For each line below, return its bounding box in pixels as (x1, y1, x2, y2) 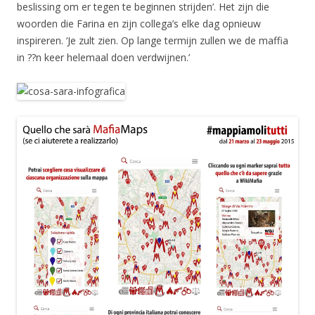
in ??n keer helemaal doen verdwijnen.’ (17, 51, 190, 64)
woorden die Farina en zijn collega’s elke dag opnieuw (17, 17, 261, 30)
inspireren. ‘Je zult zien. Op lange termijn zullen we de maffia (17, 34, 288, 47)
